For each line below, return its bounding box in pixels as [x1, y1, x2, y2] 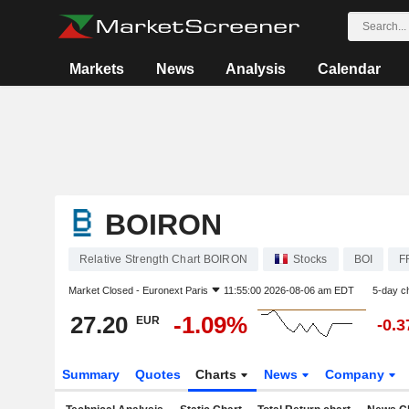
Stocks [293, 253, 328, 266]
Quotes [134, 367, 181, 382]
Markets [69, 61, 125, 77]
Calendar [317, 61, 381, 77]
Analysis [225, 61, 287, 77]
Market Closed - [68, 285, 142, 296]
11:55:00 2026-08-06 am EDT [223, 285, 354, 296]
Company [325, 367, 389, 382]
